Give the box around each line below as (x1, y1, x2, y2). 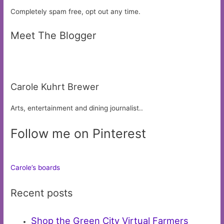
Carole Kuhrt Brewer (10, 81, 99, 92)
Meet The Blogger (10, 29, 96, 42)
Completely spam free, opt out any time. (10, 7, 141, 16)
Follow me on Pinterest (10, 125, 146, 141)
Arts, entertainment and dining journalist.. (10, 104, 143, 112)
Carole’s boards (10, 163, 60, 171)
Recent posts (10, 186, 73, 199)
